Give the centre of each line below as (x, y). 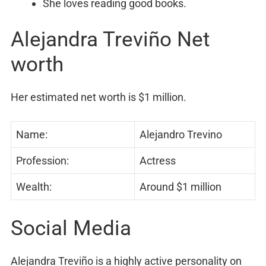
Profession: (42, 161)
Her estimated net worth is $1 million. (99, 97)
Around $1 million (180, 187)
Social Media (71, 229)
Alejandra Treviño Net (110, 40)
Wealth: (34, 187)
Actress (158, 161)
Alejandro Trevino (181, 135)
